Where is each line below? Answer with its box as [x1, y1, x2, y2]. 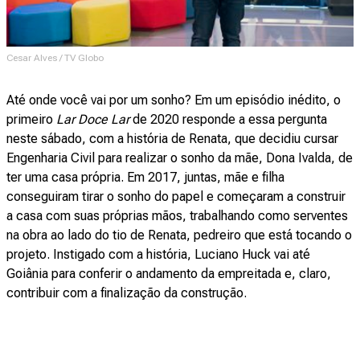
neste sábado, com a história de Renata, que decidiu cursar [6, 130, 338, 146]
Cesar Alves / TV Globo [6, 51, 104, 63]
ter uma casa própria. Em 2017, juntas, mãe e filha [6, 169, 284, 185]
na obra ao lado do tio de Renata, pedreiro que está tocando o [6, 227, 352, 243]
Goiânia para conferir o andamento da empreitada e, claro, [6, 265, 331, 281]
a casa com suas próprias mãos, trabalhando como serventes [6, 207, 348, 223]
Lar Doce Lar [56, 111, 129, 127]
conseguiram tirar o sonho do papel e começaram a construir [6, 188, 346, 204]
